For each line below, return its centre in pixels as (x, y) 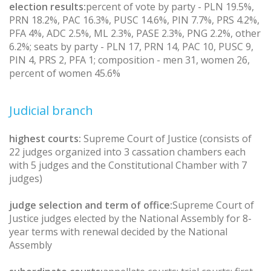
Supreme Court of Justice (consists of (168, 138)
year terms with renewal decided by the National (118, 231)
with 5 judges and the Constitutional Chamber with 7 (128, 165)
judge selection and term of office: (91, 205)
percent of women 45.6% (65, 73)
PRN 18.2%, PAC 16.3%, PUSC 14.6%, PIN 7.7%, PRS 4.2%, (134, 20)
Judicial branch (51, 110)
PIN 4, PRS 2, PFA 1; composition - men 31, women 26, (129, 60)
